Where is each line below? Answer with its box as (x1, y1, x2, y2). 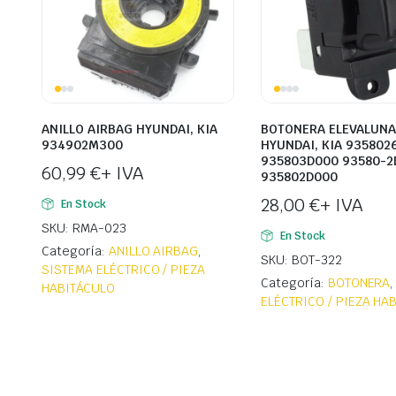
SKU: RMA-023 (42, 220, 126, 237)
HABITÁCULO (42, 280, 115, 297)
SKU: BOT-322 (261, 252, 342, 269)
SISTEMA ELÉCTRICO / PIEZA (42, 262, 206, 278)
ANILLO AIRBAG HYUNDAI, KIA (42, 121, 217, 138)
